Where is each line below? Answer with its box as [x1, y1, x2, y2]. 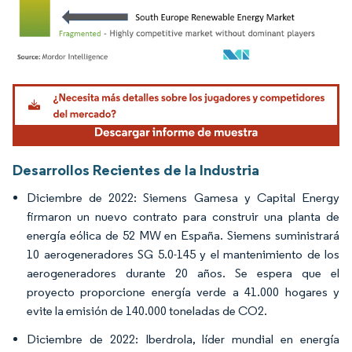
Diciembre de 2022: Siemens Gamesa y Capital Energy [27, 189, 339, 205]
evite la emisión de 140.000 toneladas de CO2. [27, 302, 267, 318]
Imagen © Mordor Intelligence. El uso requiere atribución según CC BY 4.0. [20, 79, 319, 92]
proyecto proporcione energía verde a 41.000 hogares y [27, 284, 339, 299]
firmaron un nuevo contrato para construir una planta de [27, 208, 339, 224]
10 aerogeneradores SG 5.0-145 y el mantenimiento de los [27, 246, 339, 262]
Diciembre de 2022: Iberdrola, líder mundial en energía [27, 331, 339, 346]
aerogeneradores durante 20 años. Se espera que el [27, 265, 339, 280]
